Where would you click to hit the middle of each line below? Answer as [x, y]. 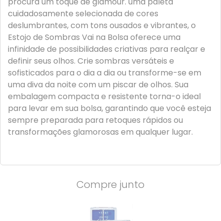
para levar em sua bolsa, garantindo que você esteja [110, 109]
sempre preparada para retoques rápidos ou [95, 120]
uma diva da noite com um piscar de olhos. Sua [98, 85]
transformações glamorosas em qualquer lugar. [101, 132]
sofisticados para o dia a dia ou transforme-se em [105, 73]
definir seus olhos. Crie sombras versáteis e [91, 61]
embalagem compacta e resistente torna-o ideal [104, 97]
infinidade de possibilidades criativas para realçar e [107, 49]
